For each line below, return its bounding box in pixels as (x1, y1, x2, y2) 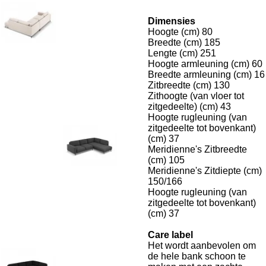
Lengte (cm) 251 (148, 48, 216, 58)
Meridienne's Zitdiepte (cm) (148, 166, 262, 176)
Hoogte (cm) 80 (148, 27, 213, 37)
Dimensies (148, 16, 195, 26)
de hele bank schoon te (148, 251, 246, 261)
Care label (148, 230, 193, 240)
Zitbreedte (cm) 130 (148, 80, 230, 90)
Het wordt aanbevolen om (148, 240, 256, 251)
